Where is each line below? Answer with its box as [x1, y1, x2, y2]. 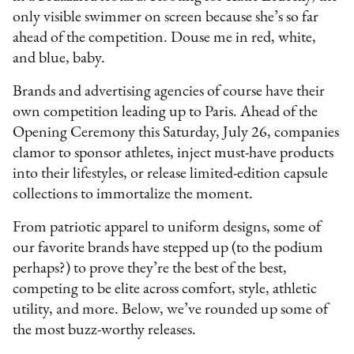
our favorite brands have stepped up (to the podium [13, 239, 324, 256]
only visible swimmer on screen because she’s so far [13, 9, 319, 25]
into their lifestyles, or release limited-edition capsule [13, 165, 329, 182]
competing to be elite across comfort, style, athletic [13, 281, 318, 297]
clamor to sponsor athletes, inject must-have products [13, 145, 334, 161]
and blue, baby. [13, 50, 109, 66]
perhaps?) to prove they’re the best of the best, [13, 260, 288, 277]
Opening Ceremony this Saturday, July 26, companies [13, 124, 340, 141]
